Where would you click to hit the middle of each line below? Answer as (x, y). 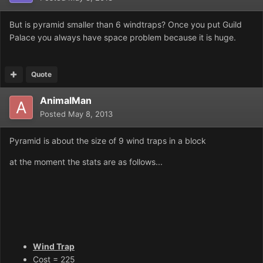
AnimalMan (66, 100)
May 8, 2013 (90, 114)
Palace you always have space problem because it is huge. (123, 37)
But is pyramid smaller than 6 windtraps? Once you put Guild (126, 24)
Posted (54, 114)
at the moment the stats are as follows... (86, 161)
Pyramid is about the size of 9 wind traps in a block (108, 140)
